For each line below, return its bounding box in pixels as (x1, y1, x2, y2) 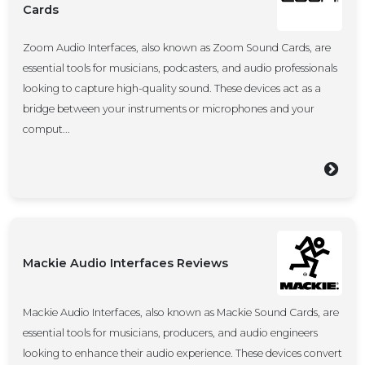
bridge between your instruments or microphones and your (23, 103, 314, 115)
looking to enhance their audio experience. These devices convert (23, 347, 342, 359)
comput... (23, 123, 70, 135)
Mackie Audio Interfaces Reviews (23, 256, 228, 270)
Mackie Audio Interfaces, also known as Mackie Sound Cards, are (23, 306, 339, 319)
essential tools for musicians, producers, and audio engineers (23, 327, 318, 339)
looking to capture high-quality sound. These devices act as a (23, 82, 321, 95)
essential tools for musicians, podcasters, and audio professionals (23, 62, 337, 74)
